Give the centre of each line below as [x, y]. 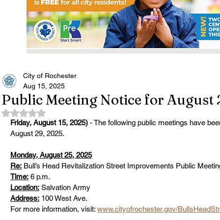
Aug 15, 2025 [44, 86]
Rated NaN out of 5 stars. [63, 112]
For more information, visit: [54, 209]
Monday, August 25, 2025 [51, 155]
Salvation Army [66, 187]
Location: [25, 187]
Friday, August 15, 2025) [49, 123]
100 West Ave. [67, 198]
